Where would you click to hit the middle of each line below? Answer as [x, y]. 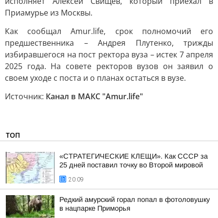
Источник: [25, 96]
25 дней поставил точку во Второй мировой [131, 165]
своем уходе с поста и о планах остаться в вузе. [95, 78]
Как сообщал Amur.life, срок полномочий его [109, 31]
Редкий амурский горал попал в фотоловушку [135, 200]
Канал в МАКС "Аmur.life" [94, 96]
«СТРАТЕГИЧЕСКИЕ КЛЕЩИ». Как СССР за [134, 156]
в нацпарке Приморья [95, 208]
